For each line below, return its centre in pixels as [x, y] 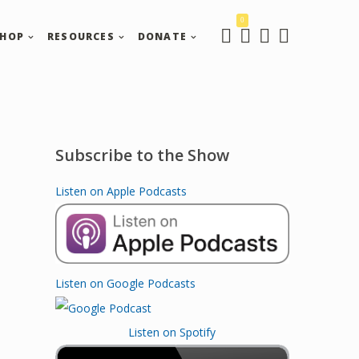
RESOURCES [81, 36]
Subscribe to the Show [142, 155]
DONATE [162, 36]
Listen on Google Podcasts [125, 283]
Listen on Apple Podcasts [121, 191]
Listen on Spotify [172, 333]
